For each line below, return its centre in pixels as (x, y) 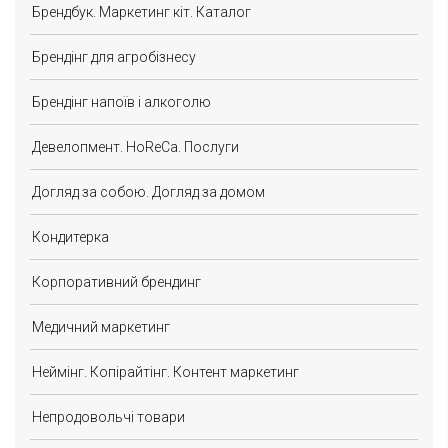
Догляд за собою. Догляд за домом (148, 191)
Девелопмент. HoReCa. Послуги (135, 146)
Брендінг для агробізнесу (114, 56)
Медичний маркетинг (101, 326)
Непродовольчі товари (108, 416)
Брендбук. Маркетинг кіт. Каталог (141, 11)
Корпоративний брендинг (116, 281)
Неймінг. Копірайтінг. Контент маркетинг (165, 371)
